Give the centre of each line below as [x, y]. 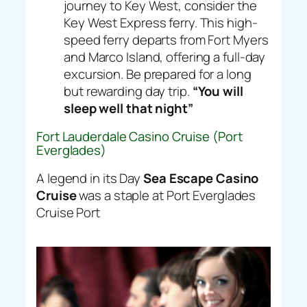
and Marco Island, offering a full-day [165, 57]
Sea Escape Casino [201, 178]
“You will [218, 91]
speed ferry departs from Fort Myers [166, 39]
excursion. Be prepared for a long [158, 74]
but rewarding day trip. [128, 91]
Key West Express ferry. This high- [161, 22]
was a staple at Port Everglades [166, 195]
